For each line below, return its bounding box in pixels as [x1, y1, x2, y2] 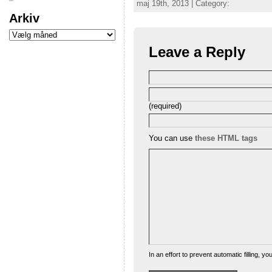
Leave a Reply [148, 43, 245, 60]
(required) [148, 101, 182, 110]
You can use [148, 133, 195, 143]
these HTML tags [194, 133, 257, 143]
